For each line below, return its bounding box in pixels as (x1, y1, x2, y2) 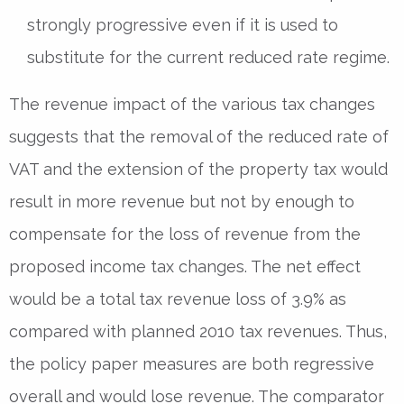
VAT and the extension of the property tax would (9, 159, 388, 179)
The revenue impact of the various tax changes (9, 94, 375, 114)
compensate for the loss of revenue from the (9, 224, 361, 243)
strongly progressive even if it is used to (27, 14, 338, 34)
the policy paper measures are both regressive (9, 353, 374, 373)
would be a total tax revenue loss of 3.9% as (9, 289, 346, 308)
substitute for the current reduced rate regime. (27, 47, 390, 67)
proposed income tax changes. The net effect (9, 256, 361, 276)
